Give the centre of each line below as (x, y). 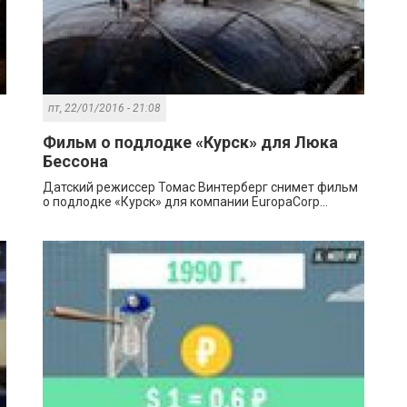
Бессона (76, 162)
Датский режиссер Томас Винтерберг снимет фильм (201, 188)
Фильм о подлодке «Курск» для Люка (191, 143)
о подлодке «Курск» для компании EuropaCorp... (186, 202)
